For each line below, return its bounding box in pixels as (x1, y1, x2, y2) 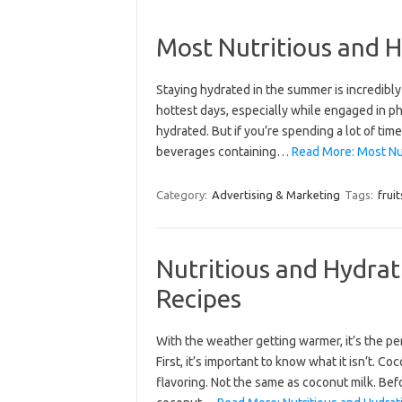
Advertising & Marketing (211, 188, 340, 201)
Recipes (155, 284, 241, 312)
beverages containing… (155, 144, 292, 159)
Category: (155, 188, 210, 201)
